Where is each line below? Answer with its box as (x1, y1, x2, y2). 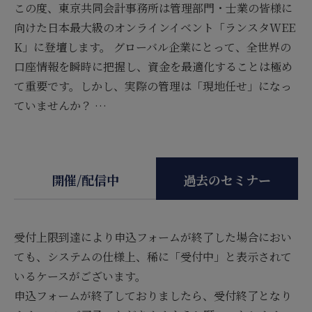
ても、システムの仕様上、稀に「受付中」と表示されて (14, 248, 292, 265)
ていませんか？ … (14, 97, 107, 114)
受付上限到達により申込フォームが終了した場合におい (14, 228, 292, 245)
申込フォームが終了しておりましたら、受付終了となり (14, 287, 292, 304)
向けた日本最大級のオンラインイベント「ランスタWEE (14, 19, 295, 36)
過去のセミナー (183, 170, 271, 189)
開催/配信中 (51, 170, 119, 189)
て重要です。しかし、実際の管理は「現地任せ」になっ (14, 77, 292, 94)
